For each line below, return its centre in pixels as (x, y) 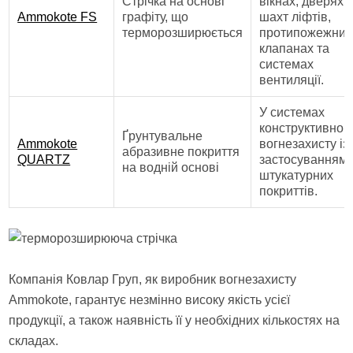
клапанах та (295, 48)
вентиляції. (292, 80)
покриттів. (289, 191)
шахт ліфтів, (295, 17)
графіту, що (156, 17)
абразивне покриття (181, 152)
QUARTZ (44, 160)
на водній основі (171, 167)
